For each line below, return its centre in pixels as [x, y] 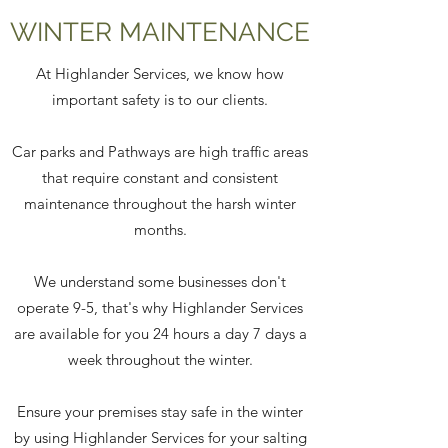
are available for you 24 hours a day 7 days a [160, 333]
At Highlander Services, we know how [160, 73]
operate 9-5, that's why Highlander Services [160, 307]
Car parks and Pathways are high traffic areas [160, 151]
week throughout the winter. [160, 359]
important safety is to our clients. [160, 99]
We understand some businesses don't [160, 281]
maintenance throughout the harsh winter [160, 203]
